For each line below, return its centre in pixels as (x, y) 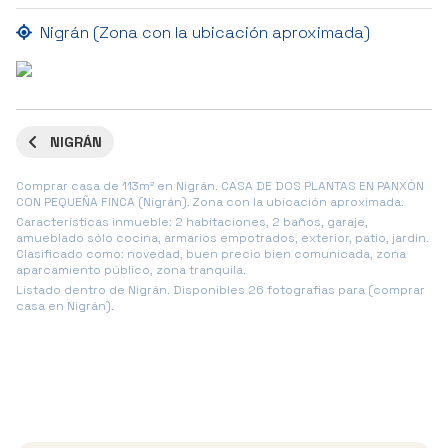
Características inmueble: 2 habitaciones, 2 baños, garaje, (192, 221)
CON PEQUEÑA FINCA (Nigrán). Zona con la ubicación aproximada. (210, 201)
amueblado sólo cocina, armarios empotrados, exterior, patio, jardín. (222, 237)
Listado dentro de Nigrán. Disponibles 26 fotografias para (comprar (220, 289)
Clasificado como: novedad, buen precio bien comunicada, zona (211, 253)
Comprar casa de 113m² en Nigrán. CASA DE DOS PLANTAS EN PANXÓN (220, 185)
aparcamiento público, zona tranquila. (131, 269)
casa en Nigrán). (65, 305)
